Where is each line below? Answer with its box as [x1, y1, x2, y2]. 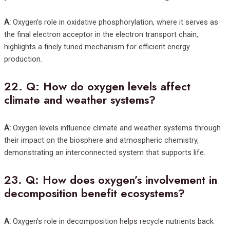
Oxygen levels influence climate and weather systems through [11, 123, 221, 132]
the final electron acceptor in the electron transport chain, [4, 29, 198, 39]
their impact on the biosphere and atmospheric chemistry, [4, 135, 199, 145]
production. [4, 54, 42, 64]
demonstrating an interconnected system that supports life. [4, 147, 205, 157]
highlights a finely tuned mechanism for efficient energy [4, 42, 190, 51]
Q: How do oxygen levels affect [26, 78, 190, 94]
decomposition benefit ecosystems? [4, 185, 185, 201]
